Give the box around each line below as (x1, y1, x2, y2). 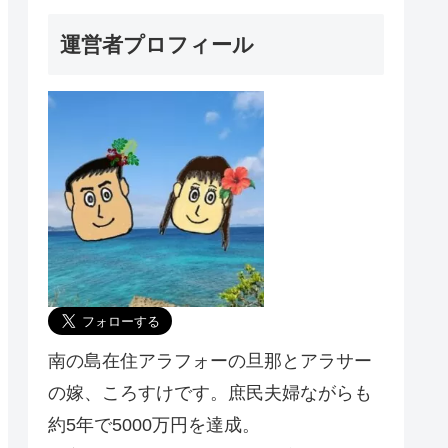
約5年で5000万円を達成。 (48, 414, 260, 435)
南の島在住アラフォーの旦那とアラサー (48, 350, 372, 371)
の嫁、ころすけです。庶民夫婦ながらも (48, 382, 372, 403)
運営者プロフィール (60, 32, 254, 56)
